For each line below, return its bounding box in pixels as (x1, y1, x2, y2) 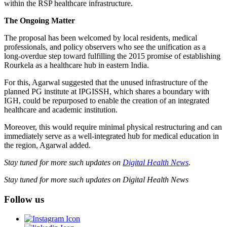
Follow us (4, 194, 44, 205)
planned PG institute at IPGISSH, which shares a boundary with (4, 87, 209, 96)
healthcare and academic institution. (4, 105, 118, 114)
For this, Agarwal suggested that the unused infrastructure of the (4, 78, 208, 87)
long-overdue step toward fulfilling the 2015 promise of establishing (4, 51, 220, 60)
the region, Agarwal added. (4, 140, 91, 149)
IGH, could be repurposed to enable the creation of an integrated (4, 96, 209, 105)
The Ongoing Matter (4, 16, 75, 25)
